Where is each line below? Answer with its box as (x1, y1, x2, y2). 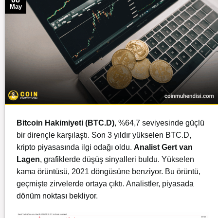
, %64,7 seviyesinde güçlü (114, 118, 204, 127)
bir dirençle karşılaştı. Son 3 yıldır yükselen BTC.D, (17, 130, 191, 139)
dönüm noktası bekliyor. (17, 191, 98, 200)
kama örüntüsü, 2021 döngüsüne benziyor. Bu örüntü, (17, 167, 200, 176)
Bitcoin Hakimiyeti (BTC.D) (17, 118, 114, 127)
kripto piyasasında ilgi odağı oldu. (17, 143, 134, 151)
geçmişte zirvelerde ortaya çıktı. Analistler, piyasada (17, 179, 194, 188)
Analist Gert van (134, 143, 193, 151)
